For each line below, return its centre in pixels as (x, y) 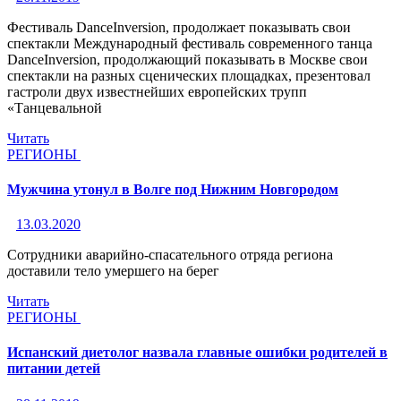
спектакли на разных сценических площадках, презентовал (189, 75)
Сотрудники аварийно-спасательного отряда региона (170, 255)
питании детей (54, 369)
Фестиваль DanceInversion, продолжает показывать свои (179, 27)
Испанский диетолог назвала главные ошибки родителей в (197, 353)
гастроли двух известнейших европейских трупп (157, 91)
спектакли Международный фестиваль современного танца (190, 43)
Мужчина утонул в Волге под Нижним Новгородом (173, 189)
